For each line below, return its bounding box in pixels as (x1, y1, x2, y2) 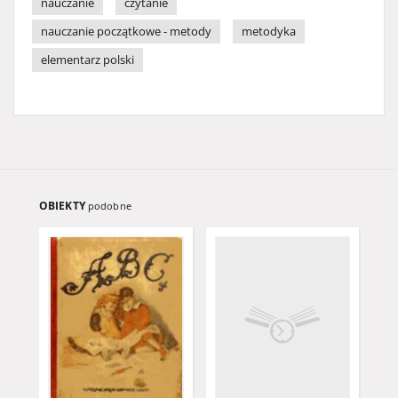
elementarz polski (41, 52, 134, 68)
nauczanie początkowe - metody (41, 24, 211, 39)
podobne (87, 199, 131, 212)
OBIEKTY (39, 198, 88, 213)
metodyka (242, 24, 296, 39)
